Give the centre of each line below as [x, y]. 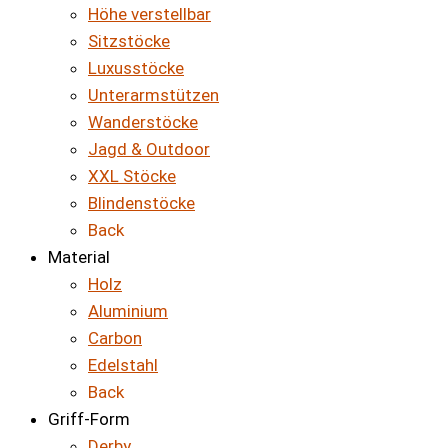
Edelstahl [123, 365]
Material [79, 257]
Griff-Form [89, 419]
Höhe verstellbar [149, 14]
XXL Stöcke [132, 176]
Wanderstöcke [143, 122]
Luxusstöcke [136, 68]
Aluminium [128, 311]
